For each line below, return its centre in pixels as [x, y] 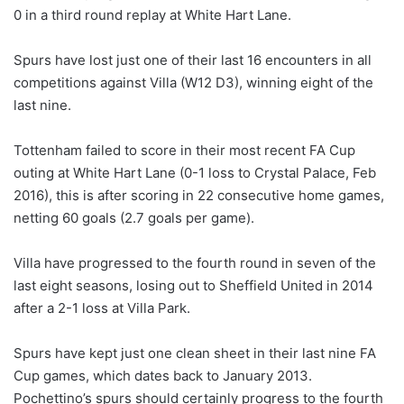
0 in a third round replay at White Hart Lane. [152, 14]
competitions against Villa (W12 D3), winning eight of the [193, 82]
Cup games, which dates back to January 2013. [163, 375]
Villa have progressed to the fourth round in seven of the [195, 262]
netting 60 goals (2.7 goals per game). [134, 217]
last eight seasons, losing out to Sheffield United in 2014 [193, 285]
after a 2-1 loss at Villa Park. [102, 308]
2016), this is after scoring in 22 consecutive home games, [199, 195]
